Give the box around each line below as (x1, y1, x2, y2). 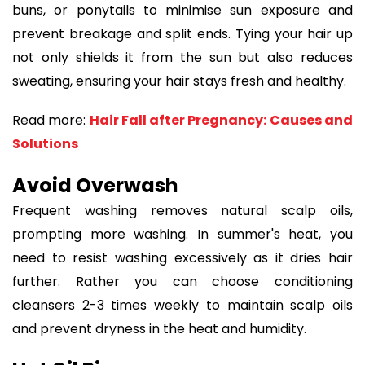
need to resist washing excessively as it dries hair (12, 248, 353, 267)
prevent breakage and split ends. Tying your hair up (12, 24, 353, 43)
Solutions (12, 134, 78, 154)
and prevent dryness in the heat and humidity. (12, 319, 310, 338)
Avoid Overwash (12, 171, 178, 199)
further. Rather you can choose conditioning (12, 271, 353, 291)
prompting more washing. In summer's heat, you (12, 224, 353, 244)
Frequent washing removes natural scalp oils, (12, 200, 353, 220)
